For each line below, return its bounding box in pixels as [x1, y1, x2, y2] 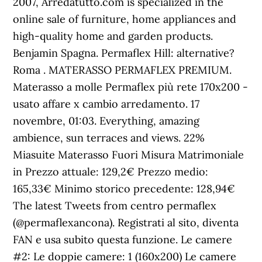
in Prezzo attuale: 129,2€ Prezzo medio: [13, 165, 209, 178]
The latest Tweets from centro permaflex [13, 199, 217, 212]
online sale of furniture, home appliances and [13, 12, 237, 26]
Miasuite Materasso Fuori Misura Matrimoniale [13, 148, 244, 161]
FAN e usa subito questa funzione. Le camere [13, 233, 233, 246]
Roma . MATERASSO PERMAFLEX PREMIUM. [13, 63, 232, 77]
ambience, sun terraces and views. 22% [13, 131, 205, 144]
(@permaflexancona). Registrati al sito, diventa [13, 216, 239, 229]
